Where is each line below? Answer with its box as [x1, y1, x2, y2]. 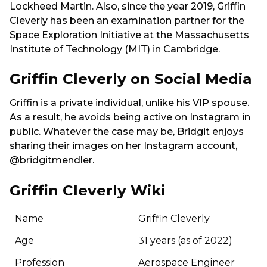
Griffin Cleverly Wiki [10, 181, 165, 199]
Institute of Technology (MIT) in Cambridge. [10, 43, 220, 55]
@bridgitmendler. [10, 154, 94, 166]
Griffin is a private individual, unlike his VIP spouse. [10, 97, 249, 109]
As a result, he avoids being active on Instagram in [10, 111, 250, 123]
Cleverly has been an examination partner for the [10, 14, 244, 26]
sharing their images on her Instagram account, [10, 140, 237, 152]
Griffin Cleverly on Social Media [10, 70, 252, 88]
